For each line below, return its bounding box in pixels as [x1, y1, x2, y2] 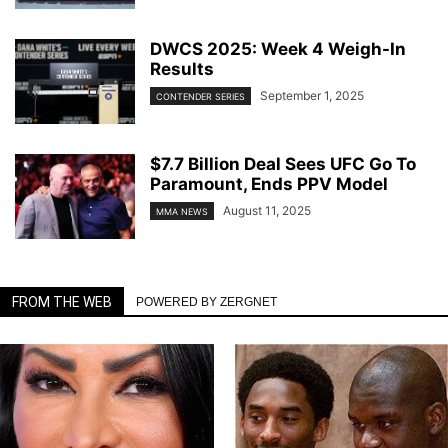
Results [150, 58, 214, 79]
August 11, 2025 [223, 202, 311, 218]
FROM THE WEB [12, 293, 112, 310]
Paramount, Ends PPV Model [150, 173, 388, 194]
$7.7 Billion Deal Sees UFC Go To [150, 153, 416, 174]
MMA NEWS [156, 205, 208, 217]
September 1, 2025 [260, 87, 364, 103]
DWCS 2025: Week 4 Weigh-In [150, 38, 406, 59]
